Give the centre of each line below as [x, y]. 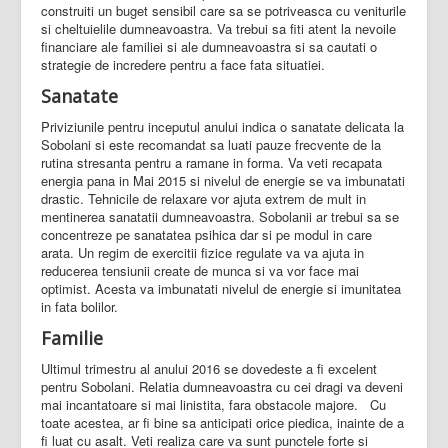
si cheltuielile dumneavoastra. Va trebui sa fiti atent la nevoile [218, 29]
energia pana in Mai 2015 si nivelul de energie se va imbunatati [223, 181]
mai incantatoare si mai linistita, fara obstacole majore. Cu [213, 405]
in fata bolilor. [81, 307]
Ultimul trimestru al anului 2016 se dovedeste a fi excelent [209, 369]
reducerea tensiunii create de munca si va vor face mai [200, 271]
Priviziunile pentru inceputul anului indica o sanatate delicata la [222, 127]
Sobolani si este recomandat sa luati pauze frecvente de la [211, 145]
